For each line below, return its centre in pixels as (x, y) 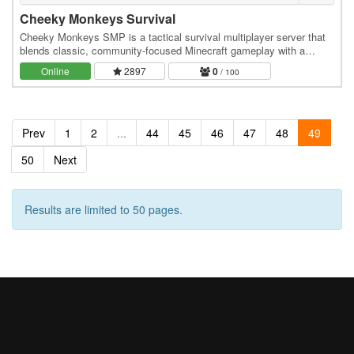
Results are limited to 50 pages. (104, 209)
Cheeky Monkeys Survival (98, 18)
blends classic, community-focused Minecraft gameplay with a (162, 50)
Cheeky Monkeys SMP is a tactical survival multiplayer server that (173, 36)
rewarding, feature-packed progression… (112, 63)
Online (55, 71)
